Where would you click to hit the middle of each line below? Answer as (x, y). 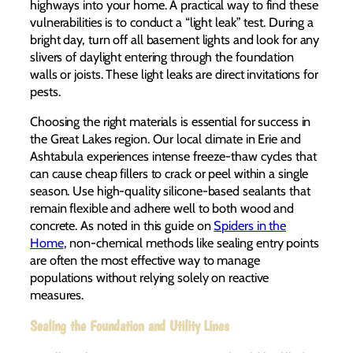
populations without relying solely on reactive (150, 278)
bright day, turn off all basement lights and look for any (175, 40)
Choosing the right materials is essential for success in (171, 122)
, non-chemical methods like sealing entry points (191, 243)
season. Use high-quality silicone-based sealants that (170, 191)
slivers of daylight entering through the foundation (162, 57)
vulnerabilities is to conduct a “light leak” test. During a (172, 22)
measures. (57, 295)
